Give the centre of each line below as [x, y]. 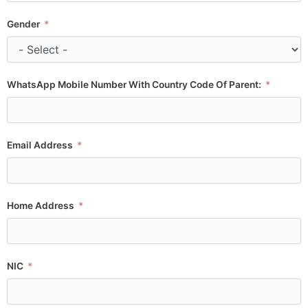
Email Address [40, 145]
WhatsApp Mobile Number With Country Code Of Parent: [134, 85]
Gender [23, 24]
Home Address [41, 206]
